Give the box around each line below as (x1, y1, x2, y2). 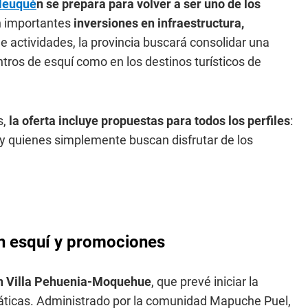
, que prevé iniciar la (151, 274, 258, 289)
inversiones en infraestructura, (71, 16, 244, 30)
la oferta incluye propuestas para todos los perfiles (6, 113, 290, 128)
